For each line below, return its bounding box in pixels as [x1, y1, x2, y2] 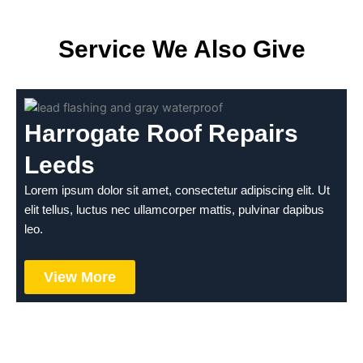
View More [44, 268, 116, 285]
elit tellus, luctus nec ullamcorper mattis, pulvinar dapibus [24, 203, 324, 217]
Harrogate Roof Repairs [24, 120, 298, 147]
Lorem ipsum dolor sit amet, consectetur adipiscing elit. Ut [24, 184, 330, 198]
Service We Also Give [58, 36, 305, 63]
